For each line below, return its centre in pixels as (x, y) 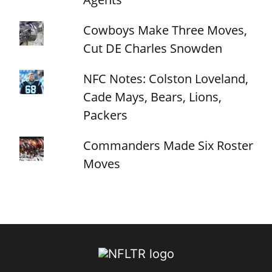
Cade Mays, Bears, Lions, (153, 97)
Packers (106, 115)
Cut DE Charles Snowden (153, 48)
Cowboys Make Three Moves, (165, 30)
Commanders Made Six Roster (168, 145)
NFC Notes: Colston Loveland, (166, 78)
